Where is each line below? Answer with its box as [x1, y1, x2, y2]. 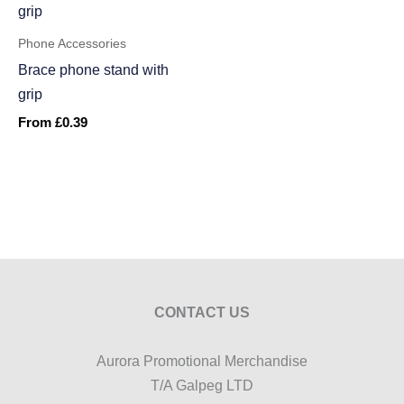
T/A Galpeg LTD [151, 377, 253, 394]
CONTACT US [154, 304, 250, 321]
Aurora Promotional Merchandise [96, 353, 308, 370]
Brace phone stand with [18, 61, 169, 78]
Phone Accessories [18, 36, 126, 51]
